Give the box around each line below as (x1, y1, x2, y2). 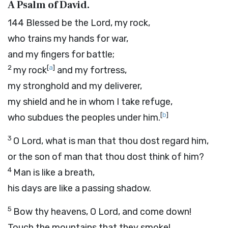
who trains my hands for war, (8, 33, 128, 44)
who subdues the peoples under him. (8, 112, 160, 123)
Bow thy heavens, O (13, 206, 98, 217)
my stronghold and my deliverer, (8, 80, 142, 92)
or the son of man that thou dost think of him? (8, 151, 204, 162)
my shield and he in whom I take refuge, (8, 96, 173, 107)
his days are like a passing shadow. (8, 183, 151, 194)
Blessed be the (26, 17, 91, 28)
